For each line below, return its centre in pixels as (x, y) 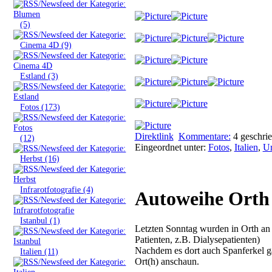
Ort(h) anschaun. (167, 261)
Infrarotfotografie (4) (57, 189)
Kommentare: (204, 136)
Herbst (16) (40, 158)
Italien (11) (39, 251)
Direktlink (154, 136)
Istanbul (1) (40, 220)
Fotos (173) (40, 107)
